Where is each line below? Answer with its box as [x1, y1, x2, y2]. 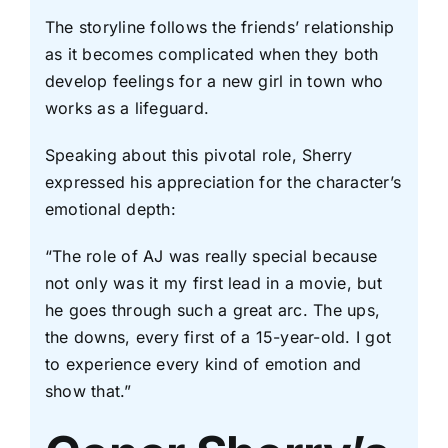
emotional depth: [44, 198, 176, 219]
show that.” [44, 380, 132, 401]
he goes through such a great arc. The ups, [44, 299, 381, 320]
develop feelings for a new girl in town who [44, 70, 384, 91]
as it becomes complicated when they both [44, 43, 379, 64]
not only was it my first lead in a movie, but [44, 272, 382, 293]
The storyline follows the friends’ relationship [44, 16, 395, 37]
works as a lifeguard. [44, 97, 210, 118]
